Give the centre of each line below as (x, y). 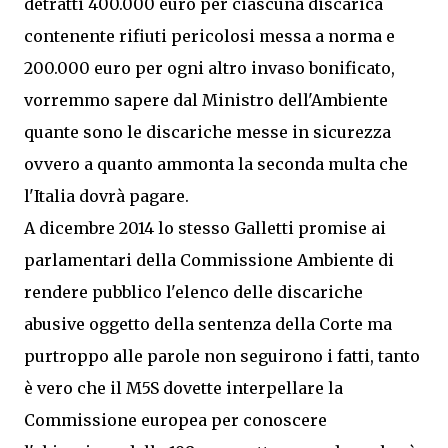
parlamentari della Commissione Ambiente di (209, 260)
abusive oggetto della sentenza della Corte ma (208, 324)
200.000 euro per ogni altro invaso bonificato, (209, 68)
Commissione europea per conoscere (175, 420)
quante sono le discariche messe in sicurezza (207, 132)
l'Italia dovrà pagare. (106, 196)
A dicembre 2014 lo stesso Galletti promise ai (205, 228)
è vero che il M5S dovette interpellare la (183, 388)
